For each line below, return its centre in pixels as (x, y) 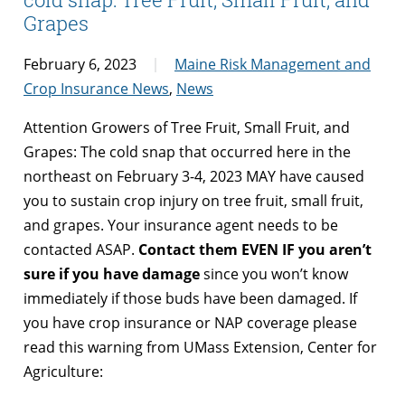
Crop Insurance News (96, 88)
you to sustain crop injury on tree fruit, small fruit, (193, 200)
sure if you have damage (112, 273)
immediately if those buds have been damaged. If (190, 298)
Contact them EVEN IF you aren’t (255, 249)
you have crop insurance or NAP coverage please (190, 322)
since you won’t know (274, 273)
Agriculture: (63, 371)
